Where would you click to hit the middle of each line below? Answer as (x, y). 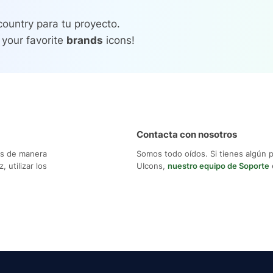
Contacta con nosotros (187, 135)
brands (85, 41)
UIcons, (152, 166)
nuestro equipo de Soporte (218, 166)
